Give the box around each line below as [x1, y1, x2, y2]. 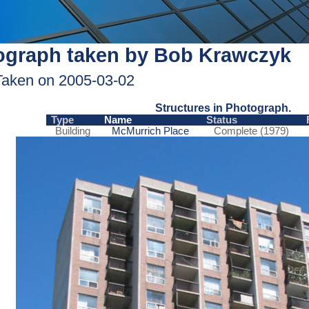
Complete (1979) [213, 126, 289, 137]
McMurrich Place [111, 126, 189, 137]
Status [206, 114, 237, 126]
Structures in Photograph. [154, 101, 291, 114]
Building [54, 126, 90, 137]
